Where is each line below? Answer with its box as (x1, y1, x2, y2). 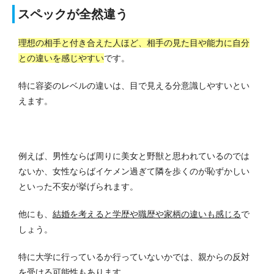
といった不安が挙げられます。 (18, 181, 138, 191)
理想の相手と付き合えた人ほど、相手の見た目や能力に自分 (18, 37, 250, 48)
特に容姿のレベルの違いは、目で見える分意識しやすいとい (18, 80, 250, 91)
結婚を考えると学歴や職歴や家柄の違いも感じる (53, 209, 241, 219)
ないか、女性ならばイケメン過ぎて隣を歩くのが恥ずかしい (18, 166, 250, 176)
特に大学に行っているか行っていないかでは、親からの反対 (18, 251, 250, 262)
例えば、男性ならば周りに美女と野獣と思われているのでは (18, 150, 250, 161)
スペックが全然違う (18, 7, 128, 21)
